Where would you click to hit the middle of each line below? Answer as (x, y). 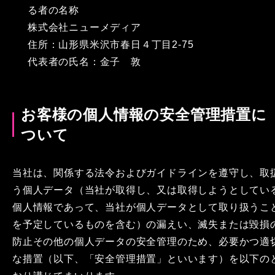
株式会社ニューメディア (84, 27)
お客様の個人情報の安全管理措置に (144, 114)
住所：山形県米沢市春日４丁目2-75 (111, 45)
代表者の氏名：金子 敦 (84, 62)
